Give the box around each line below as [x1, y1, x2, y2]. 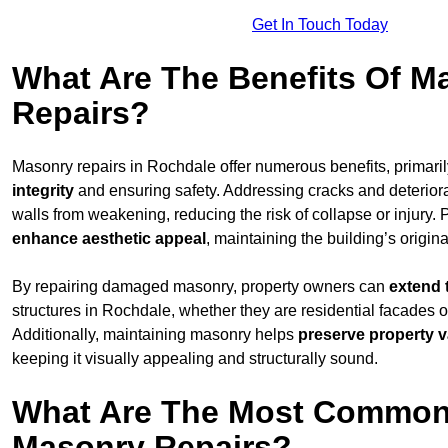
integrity [12, 181, 74, 199]
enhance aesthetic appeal [12, 229, 206, 247]
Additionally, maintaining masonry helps [12, 325, 298, 343]
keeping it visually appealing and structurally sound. [12, 349, 378, 367]
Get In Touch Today [252, 15, 388, 33]
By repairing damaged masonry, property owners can [12, 277, 389, 295]
